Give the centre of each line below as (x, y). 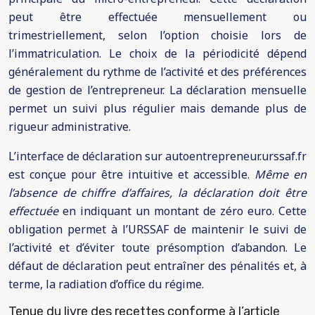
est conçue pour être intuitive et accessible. (131, 174)
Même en (281, 174)
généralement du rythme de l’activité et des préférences (157, 72)
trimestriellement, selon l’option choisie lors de (157, 35)
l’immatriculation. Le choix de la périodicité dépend (157, 53)
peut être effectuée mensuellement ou (157, 17)
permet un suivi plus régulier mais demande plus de (157, 108)
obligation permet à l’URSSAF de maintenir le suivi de (157, 229)
